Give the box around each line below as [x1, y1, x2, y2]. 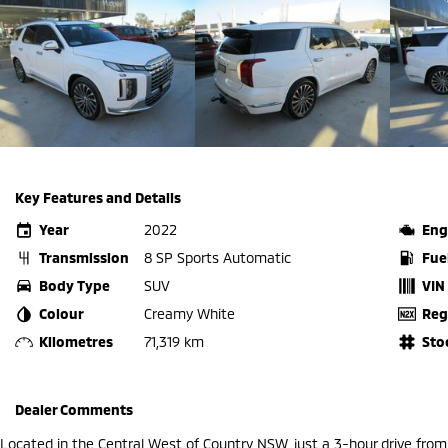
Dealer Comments [15, 400, 133, 418]
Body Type [39, 276, 110, 294]
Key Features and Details [15, 188, 181, 206]
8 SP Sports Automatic [144, 248, 291, 266]
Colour [39, 304, 84, 322]
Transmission [39, 248, 129, 266]
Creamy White [144, 304, 235, 322]
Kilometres [39, 332, 113, 350]
